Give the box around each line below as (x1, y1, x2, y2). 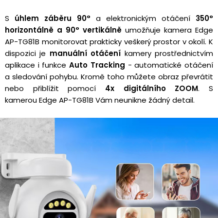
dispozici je (5, 48, 50, 58)
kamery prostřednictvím (121, 48, 214, 58)
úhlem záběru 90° (15, 13, 91, 23)
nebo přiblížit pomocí (5, 83, 105, 93)
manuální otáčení (49, 48, 121, 58)
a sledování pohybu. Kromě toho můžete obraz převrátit (5, 71, 213, 82)
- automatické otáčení (125, 59, 214, 70)
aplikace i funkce (5, 59, 70, 70)
